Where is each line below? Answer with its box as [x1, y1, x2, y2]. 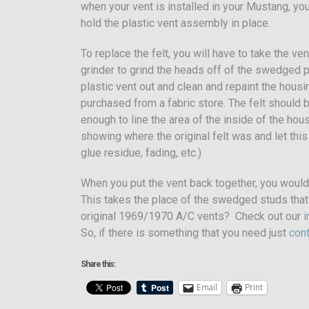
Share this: [81, 259, 115, 269]
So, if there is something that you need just [81, 226, 289, 239]
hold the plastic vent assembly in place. [81, 16, 270, 30]
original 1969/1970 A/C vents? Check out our [81, 209, 303, 223]
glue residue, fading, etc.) [81, 146, 201, 159]
